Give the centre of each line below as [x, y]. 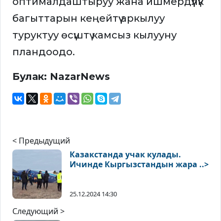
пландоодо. [44, 52]
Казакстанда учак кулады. [125, 155]
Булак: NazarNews [61, 77]
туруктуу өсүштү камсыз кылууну [94, 35]
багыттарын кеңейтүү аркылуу [89, 18]
